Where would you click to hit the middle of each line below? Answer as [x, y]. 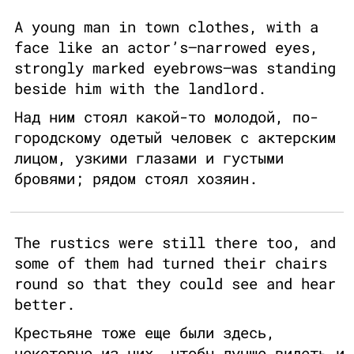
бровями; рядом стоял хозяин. [136, 179]
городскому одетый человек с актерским [175, 137]
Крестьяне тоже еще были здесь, [145, 333]
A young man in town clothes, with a [166, 27]
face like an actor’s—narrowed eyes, [166, 47]
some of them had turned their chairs [171, 263]
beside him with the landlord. [140, 88]
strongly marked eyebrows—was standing [175, 68]
